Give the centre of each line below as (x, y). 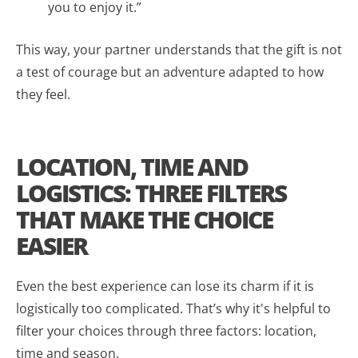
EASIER (52, 245)
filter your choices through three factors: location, (166, 330)
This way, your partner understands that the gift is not (179, 49)
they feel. (43, 94)
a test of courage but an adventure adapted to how (170, 72)
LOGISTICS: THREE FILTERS (151, 193)
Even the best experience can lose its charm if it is (165, 286)
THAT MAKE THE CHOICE (144, 219)
